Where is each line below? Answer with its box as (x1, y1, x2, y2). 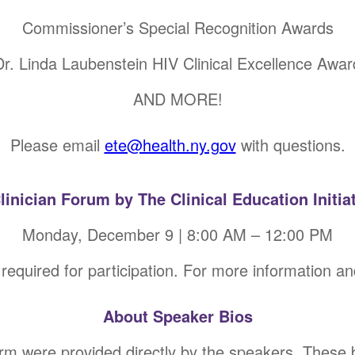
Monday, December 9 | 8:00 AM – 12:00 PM (22, 223, 333, 246)
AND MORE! (132, 87, 223, 110)
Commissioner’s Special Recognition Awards (21, 16, 334, 39)
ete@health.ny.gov (104, 133, 236, 156)
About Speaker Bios (102, 304, 253, 327)
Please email (10, 133, 105, 156)
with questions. (235, 133, 345, 156)
